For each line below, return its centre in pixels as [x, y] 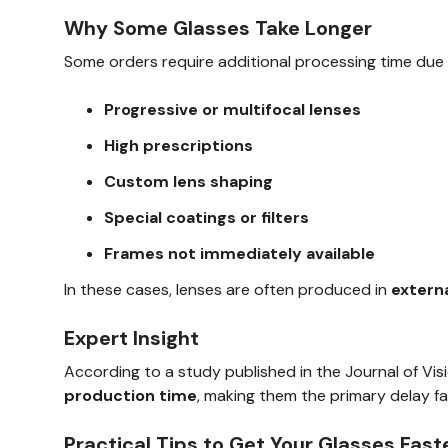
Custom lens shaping [188, 181]
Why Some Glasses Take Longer [218, 27]
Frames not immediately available [239, 253]
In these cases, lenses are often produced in [227, 289]
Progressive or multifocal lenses [232, 109]
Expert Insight [131, 337]
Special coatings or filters [206, 217]
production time [130, 395]
